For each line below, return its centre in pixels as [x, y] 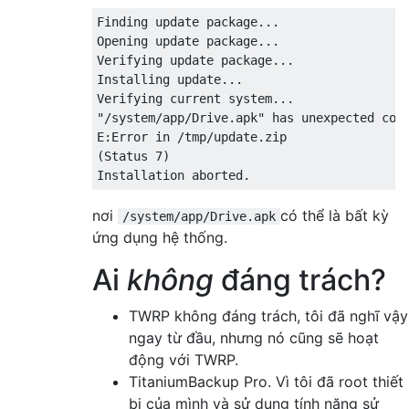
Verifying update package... [195, 60]
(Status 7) [133, 156]
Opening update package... [188, 41]
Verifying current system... [195, 98]
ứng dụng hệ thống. [160, 237]
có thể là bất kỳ [335, 215]
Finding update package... [188, 21]
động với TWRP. [184, 359]
